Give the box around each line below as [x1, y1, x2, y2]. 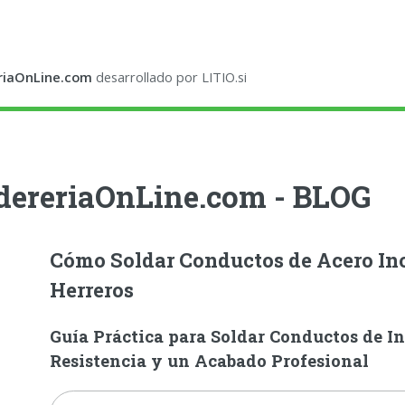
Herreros [49, 277, 134, 304]
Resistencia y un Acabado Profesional [49, 350, 369, 372]
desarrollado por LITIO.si [92, 68, 248, 87]
